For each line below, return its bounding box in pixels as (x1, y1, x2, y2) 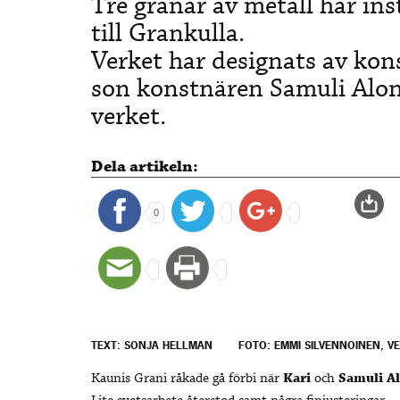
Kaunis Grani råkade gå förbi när (91, 370, 283, 388)
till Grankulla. (91, 16, 245, 51)
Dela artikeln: (91, 155, 198, 178)
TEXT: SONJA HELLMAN (91, 338, 212, 354)
